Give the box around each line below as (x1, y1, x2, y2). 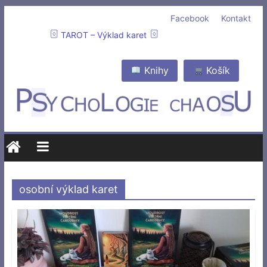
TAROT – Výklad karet (58, 30, 150, 40)
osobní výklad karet (18, 182, 118, 195)
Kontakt (221, 13, 252, 23)
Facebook (170, 13, 210, 23)
